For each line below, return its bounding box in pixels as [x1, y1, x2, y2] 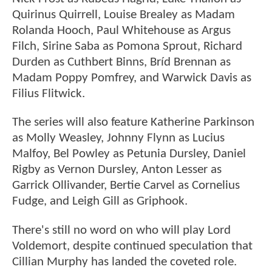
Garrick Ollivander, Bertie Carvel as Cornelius [12, 179, 240, 192]
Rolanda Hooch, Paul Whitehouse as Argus [12, 24, 231, 38]
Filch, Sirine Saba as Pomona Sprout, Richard [12, 40, 242, 53]
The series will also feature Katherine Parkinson [12, 116, 254, 129]
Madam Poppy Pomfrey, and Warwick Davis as [12, 72, 251, 85]
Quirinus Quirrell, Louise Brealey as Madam [12, 8, 235, 22]
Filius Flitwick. [12, 87, 85, 101]
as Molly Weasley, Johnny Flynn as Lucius [12, 132, 225, 145]
